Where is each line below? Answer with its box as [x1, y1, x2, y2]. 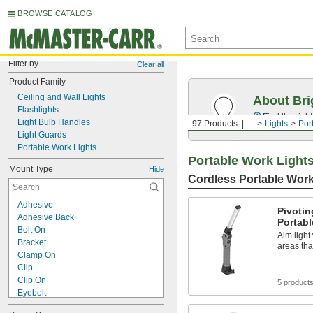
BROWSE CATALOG [17, 9, 93, 17]
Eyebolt [17, 288, 46, 298]
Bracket [17, 238, 46, 247]
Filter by [8, 59, 38, 68]
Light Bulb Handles [17, 117, 90, 127]
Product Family [9, 77, 66, 87]
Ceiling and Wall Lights [17, 92, 105, 102]
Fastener [17, 300, 51, 310]
